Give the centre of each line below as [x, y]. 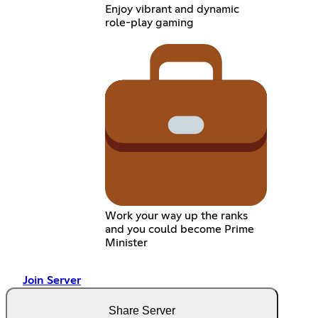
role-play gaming [149, 22]
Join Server [52, 280]
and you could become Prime [179, 229]
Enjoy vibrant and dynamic [172, 9]
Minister [126, 242]
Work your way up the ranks [176, 215]
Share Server [142, 310]
